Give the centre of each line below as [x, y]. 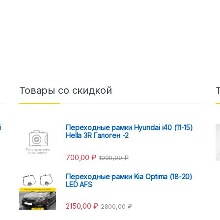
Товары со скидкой [66, 91]
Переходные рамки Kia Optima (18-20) [129, 176]
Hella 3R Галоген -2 [97, 136]
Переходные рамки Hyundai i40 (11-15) [129, 128]
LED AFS [79, 184]
